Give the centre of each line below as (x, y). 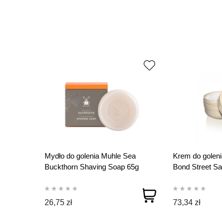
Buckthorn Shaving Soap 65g (92, 167)
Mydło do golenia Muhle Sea (90, 156)
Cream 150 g (194, 178)
